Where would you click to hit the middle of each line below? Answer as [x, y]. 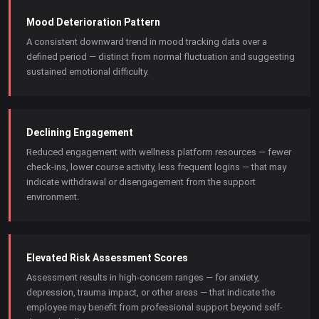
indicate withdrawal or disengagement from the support [141, 182]
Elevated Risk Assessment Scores [107, 258]
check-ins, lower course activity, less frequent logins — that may [156, 167]
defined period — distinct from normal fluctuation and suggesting [161, 57]
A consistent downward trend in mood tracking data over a [147, 42]
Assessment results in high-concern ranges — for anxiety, [143, 277]
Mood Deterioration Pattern [93, 22]
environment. [53, 197]
